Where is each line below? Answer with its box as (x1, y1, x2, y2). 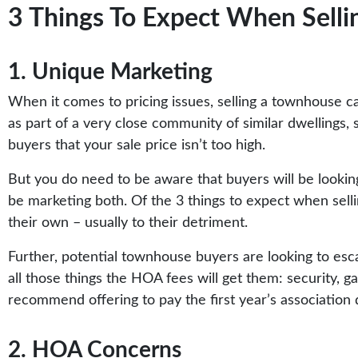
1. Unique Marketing (8, 61, 213, 83)
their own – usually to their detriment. (8, 216, 248, 230)
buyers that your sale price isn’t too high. (8, 138, 265, 153)
